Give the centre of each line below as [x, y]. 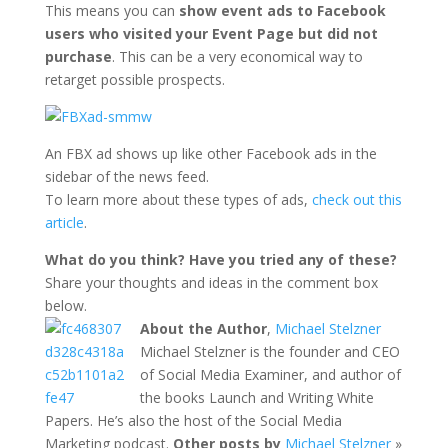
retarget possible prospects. [134, 79]
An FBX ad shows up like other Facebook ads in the [210, 153]
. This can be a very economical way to [237, 56]
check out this [356, 199]
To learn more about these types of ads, [178, 199]
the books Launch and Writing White [256, 397]
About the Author [203, 328]
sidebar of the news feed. [126, 176]
